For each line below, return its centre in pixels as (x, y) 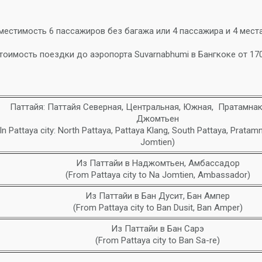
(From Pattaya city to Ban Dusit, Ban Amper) (158, 208)
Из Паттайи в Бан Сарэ (158, 229)
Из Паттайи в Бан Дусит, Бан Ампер (158, 196)
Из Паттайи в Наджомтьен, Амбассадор (158, 163)
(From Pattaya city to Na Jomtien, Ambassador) (158, 175)
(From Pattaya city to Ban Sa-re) (158, 240)
